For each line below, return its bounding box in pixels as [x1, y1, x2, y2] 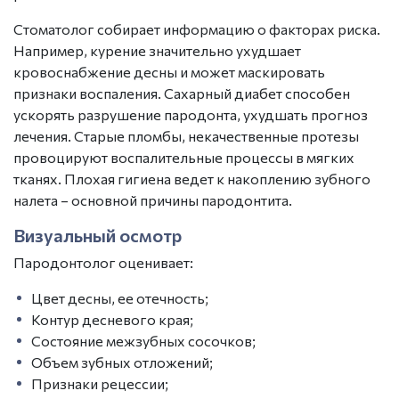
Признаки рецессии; [31, 375, 168, 392]
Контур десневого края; [31, 311, 193, 328]
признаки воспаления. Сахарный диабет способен [13, 85, 350, 102]
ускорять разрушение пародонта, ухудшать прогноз [13, 106, 368, 123]
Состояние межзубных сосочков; [31, 332, 256, 349]
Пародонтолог [13, 254, 116, 271]
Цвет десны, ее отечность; [31, 289, 208, 306]
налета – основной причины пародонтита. [13, 191, 292, 208]
